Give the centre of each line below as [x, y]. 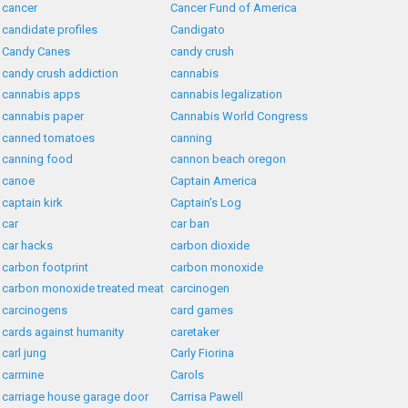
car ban [190, 224]
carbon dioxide [210, 246]
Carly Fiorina [203, 353]
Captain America [214, 180]
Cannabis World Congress [240, 116]
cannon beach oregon [229, 159]
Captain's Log [206, 202]
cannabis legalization [227, 95]
